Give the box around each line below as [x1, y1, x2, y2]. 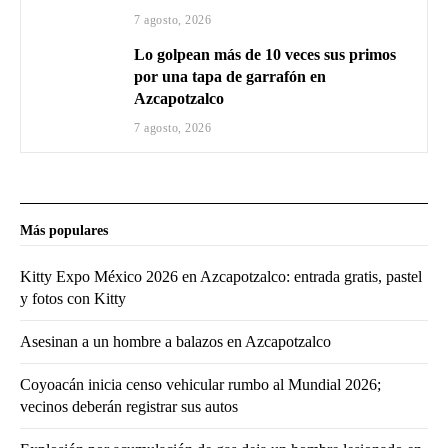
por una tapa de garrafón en [134, 68, 327, 86]
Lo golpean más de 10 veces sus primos [134, 46, 397, 64]
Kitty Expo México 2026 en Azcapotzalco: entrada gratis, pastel [20, 268, 422, 286]
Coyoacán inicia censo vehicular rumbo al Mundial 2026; [20, 376, 381, 394]
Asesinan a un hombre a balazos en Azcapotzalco [20, 333, 331, 351]
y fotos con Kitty [20, 290, 126, 308]
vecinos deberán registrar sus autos [20, 398, 238, 416]
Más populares [20, 223, 108, 239]
